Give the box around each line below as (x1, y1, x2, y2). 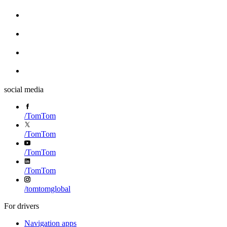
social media (4, 85, 44, 94)
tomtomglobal (26, 184, 70, 193)
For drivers (4, 201, 39, 210)
